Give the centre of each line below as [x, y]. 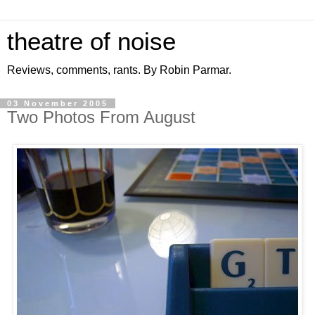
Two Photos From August [101, 117]
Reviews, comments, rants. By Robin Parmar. [119, 70]
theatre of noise [91, 41]
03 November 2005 [58, 103]
